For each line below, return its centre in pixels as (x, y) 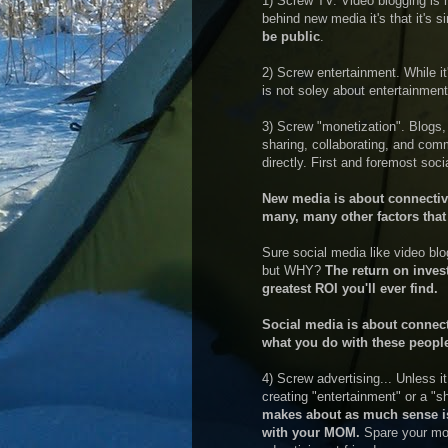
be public (291, 36)
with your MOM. (311, 432)
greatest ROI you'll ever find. (350, 288)
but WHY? (293, 270)
